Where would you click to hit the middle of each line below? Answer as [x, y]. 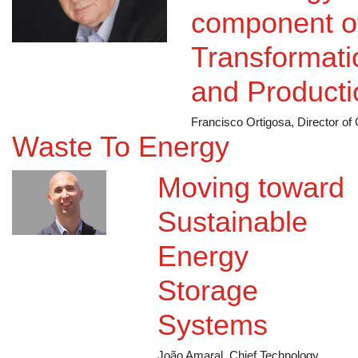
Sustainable [233, 233]
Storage [208, 302]
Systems [213, 336]
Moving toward [251, 199]
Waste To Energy [121, 158]
